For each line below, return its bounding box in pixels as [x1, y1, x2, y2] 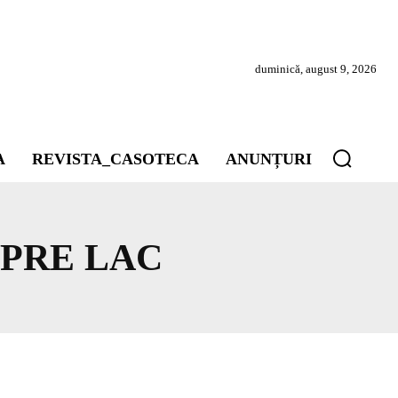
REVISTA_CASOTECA [32, 150, 199, 168]
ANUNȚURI [226, 150, 312, 168]
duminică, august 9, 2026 [255, 62, 377, 76]
